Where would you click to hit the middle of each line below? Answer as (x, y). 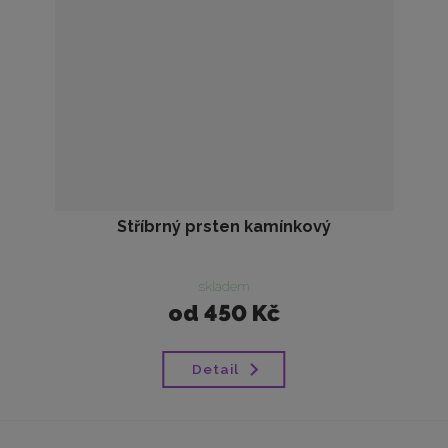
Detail (215, 368)
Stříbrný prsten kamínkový (224, 226)
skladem (223, 286)
